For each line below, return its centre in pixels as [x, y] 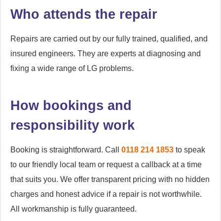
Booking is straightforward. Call [66, 149]
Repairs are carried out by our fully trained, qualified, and [109, 38]
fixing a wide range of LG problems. [72, 68]
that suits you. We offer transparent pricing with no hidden [110, 179]
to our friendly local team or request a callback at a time [106, 164]
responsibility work [73, 125]
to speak [189, 149]
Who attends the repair [84, 14]
